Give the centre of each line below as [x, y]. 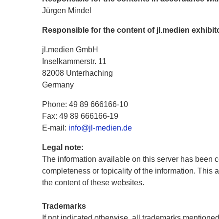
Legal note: [63, 147]
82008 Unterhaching [77, 73]
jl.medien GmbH [70, 50]
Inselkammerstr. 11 [74, 61]
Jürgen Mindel [67, 11]
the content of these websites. [93, 183]
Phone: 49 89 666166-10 [85, 104]
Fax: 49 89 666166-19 [80, 116]
